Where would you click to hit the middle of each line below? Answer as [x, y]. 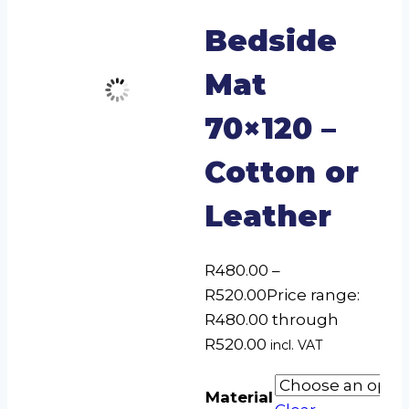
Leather [268, 216]
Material [239, 397]
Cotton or [282, 173]
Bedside [271, 41]
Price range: [313, 294]
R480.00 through [272, 319]
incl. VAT [296, 345]
